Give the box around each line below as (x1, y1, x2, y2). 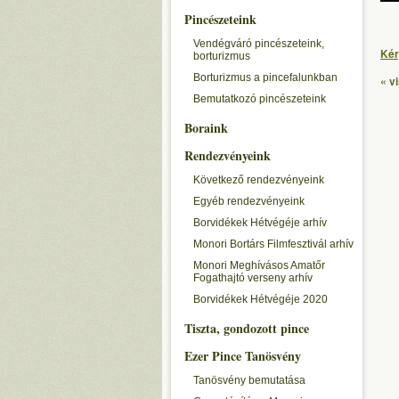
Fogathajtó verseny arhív (193, 272, 313, 284)
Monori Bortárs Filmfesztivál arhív (193, 238, 354, 250)
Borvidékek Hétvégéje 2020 (193, 293, 328, 305)
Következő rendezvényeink (193, 174, 324, 186)
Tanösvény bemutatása (193, 374, 305, 387)
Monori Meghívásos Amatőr (193, 259, 325, 272)
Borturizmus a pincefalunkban (193, 71, 338, 84)
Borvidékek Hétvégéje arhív (193, 216, 327, 229)
